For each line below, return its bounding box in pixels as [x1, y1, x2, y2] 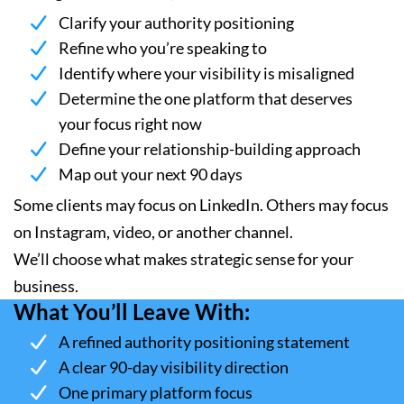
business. [14, 276, 78, 296]
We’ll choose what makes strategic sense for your [14, 249, 353, 269]
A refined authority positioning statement [59, 332, 353, 352]
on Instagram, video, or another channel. [14, 222, 293, 242]
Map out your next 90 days [59, 164, 243, 184]
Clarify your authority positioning [59, 13, 294, 32]
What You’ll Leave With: [14, 298, 250, 325]
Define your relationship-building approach [59, 139, 361, 159]
